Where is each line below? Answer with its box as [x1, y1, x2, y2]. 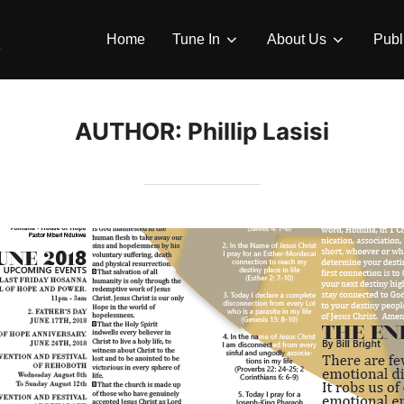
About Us [267, 32, 326, 48]
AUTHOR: [75, 116, 188, 145]
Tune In [172, 32, 220, 48]
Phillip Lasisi [188, 116, 329, 145]
